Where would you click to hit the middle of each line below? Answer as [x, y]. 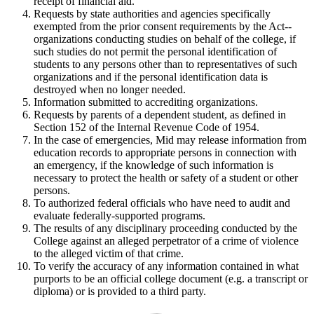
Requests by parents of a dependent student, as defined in [160, 115]
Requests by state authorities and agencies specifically [152, 14]
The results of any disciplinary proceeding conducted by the [165, 228]
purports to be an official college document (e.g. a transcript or [171, 279]
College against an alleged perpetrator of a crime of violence [166, 241]
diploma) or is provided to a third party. [120, 292]
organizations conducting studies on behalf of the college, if [165, 39]
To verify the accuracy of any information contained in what [166, 266]
